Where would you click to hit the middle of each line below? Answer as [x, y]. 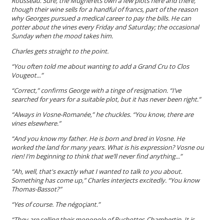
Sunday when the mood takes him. [63, 36]
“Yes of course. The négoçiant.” [56, 204]
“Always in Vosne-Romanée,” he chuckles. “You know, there [98, 114]
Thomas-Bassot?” [37, 189]
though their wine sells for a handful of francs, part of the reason [105, 9]
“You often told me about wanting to [66, 66]
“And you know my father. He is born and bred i [81, 138]
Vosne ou [190, 147]
